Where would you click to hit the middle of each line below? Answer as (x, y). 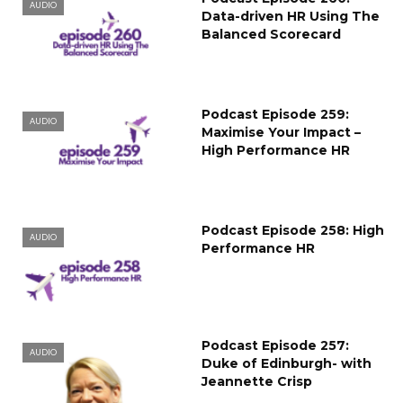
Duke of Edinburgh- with (287, 364)
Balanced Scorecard (271, 34)
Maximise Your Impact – (281, 132)
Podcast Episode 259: (275, 114)
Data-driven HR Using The (291, 16)
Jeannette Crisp (257, 382)
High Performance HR (276, 150)
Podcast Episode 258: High (293, 230)
